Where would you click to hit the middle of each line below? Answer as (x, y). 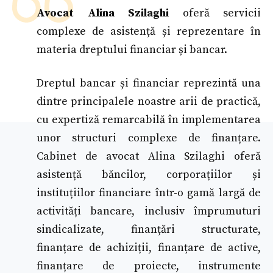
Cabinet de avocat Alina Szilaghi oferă (149, 156)
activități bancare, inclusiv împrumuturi (149, 211)
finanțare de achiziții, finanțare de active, (149, 247)
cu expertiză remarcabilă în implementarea (149, 119)
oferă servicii (215, 13)
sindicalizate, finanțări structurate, (149, 229)
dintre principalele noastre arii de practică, (149, 101)
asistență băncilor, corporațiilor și (149, 174)
